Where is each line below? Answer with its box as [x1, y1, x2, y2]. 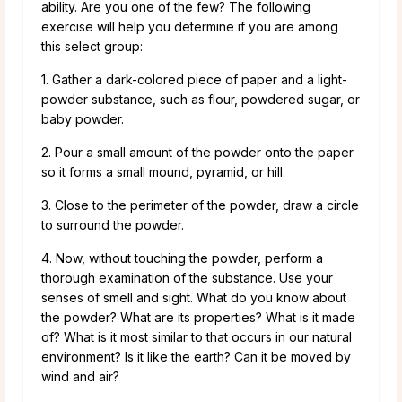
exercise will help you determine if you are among [41, 18, 338, 34]
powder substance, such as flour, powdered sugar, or [41, 91, 360, 107]
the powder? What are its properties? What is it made [41, 309, 355, 325]
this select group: [41, 38, 143, 54]
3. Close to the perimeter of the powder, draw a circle [41, 197, 359, 213]
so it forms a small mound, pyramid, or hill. [41, 163, 285, 179]
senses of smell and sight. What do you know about [41, 289, 346, 305]
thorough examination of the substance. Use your [41, 269, 333, 285]
